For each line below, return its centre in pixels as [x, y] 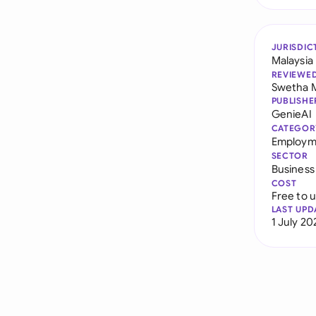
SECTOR [290, 156]
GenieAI [291, 114]
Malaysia [292, 60]
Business [293, 169]
